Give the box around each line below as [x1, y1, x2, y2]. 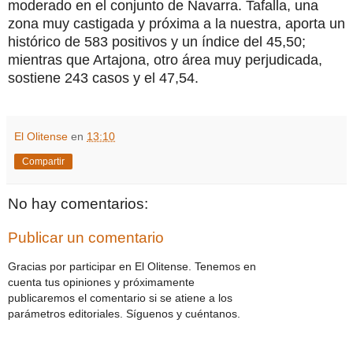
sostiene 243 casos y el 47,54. [8, 69, 199, 86]
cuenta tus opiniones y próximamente [8, 275, 195, 288]
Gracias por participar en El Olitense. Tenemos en [8, 259, 256, 273]
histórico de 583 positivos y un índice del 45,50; [8, 33, 306, 50]
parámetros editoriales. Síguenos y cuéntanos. [8, 307, 240, 320]
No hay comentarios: [8, 195, 148, 212]
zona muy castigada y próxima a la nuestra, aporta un [8, 15, 345, 32]
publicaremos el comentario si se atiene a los [8, 291, 232, 304]
